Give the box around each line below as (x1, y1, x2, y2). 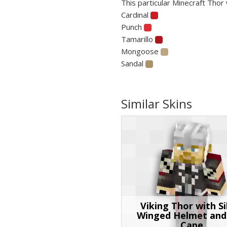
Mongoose (121, 46, 161, 56)
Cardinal (121, 9, 150, 20)
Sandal (121, 58, 145, 68)
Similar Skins (121, 95, 192, 112)
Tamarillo (121, 33, 155, 44)
